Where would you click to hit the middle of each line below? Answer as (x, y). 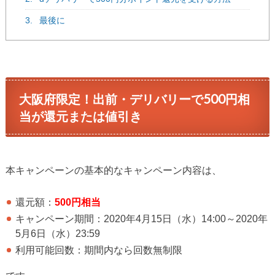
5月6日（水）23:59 (58, 234)
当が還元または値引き (81, 116)
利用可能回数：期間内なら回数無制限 (99, 250)
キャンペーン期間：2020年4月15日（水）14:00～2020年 (142, 219)
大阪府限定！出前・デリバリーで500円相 (135, 99)
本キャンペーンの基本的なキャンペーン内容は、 (113, 170)
